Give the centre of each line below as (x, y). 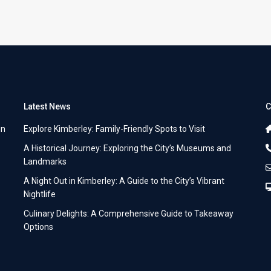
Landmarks (45, 162)
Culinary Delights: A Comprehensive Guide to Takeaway (129, 214)
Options (38, 227)
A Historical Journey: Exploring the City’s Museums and (127, 149)
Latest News (47, 107)
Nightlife (40, 194)
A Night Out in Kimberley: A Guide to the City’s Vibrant (124, 181)
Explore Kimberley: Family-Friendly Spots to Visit (114, 129)
